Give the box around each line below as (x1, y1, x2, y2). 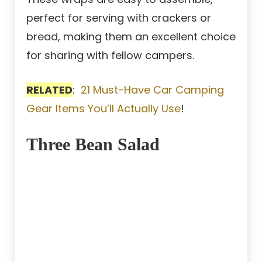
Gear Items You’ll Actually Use (26, 101, 181, 116)
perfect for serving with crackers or (26, 10, 211, 25)
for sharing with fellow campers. (26, 47, 194, 63)
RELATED (26, 82, 73, 97)
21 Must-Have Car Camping (81, 82, 224, 97)
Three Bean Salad (26, 134, 160, 154)
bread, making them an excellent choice (26, 29, 236, 44)
